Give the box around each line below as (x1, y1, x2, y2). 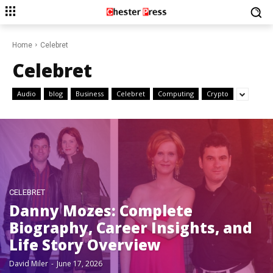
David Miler (9, 258, 48, 269)
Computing (158, 89, 194, 98)
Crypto (207, 89, 229, 98)
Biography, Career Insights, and (9, 218, 252, 238)
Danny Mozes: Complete (9, 200, 193, 221)
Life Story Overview (9, 235, 161, 255)
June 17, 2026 (57, 258, 102, 269)
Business (76, 89, 104, 98)
